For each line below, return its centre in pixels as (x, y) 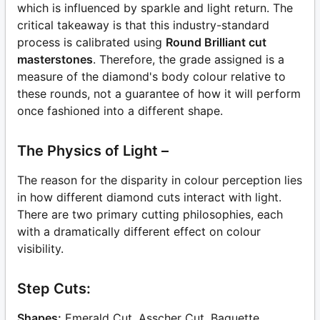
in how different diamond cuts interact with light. (149, 197)
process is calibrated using (90, 42)
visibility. (40, 248)
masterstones (55, 59)
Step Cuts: (54, 288)
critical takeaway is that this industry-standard (143, 25)
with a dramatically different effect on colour (139, 231)
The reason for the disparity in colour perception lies (160, 180)
